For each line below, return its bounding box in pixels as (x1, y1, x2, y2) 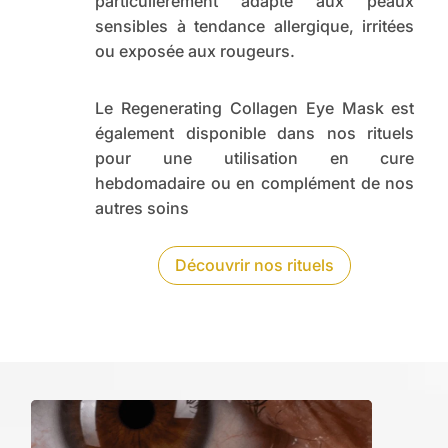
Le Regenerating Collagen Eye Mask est (95, 98, 415, 119)
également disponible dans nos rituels (95, 123, 415, 144)
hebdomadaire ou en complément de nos (95, 173, 415, 194)
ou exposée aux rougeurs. (95, 41, 296, 62)
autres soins (95, 198, 190, 219)
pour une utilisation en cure (95, 148, 415, 169)
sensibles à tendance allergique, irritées (95, 16, 415, 37)
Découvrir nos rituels (175, 255, 335, 276)
